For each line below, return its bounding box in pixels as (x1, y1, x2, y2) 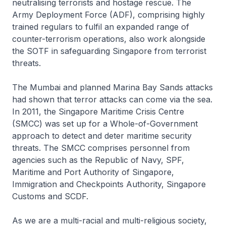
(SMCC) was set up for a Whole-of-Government (12, 119, 198, 129)
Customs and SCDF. (12, 191, 88, 202)
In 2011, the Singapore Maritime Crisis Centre (12, 106, 184, 117)
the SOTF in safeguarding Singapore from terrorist (12, 46, 206, 56)
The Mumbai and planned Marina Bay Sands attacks (12, 82, 213, 93)
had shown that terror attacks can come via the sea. (12, 94, 212, 105)
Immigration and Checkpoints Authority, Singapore (12, 179, 206, 190)
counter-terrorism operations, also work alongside (12, 34, 205, 44)
